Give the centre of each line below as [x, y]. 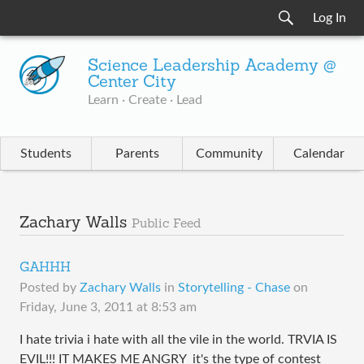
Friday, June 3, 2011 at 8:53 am [108, 307]
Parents [137, 154]
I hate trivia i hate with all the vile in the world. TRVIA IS [178, 340]
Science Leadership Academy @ [212, 67]
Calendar [319, 154]
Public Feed [166, 224]
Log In [329, 18]
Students [46, 154]
